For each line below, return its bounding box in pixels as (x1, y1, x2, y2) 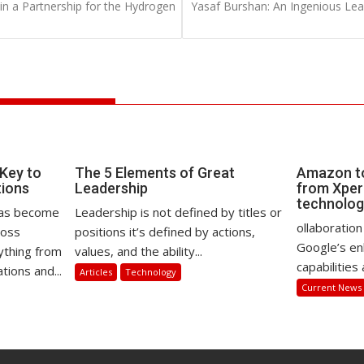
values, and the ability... (75, 243, 203, 259)
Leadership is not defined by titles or (75, 204, 283, 220)
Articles (80, 266, 113, 278)
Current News (301, 281, 362, 293)
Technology (125, 266, 177, 278)
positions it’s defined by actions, (75, 223, 256, 240)
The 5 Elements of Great (75, 164, 236, 181)
